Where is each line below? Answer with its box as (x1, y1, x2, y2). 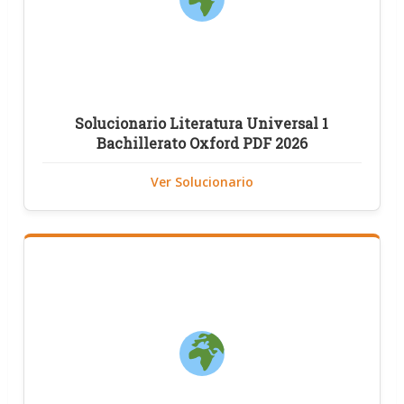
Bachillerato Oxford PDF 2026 (96, 133, 308, 152)
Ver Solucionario (150, 173, 253, 190)
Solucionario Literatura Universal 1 (75, 113, 329, 133)
